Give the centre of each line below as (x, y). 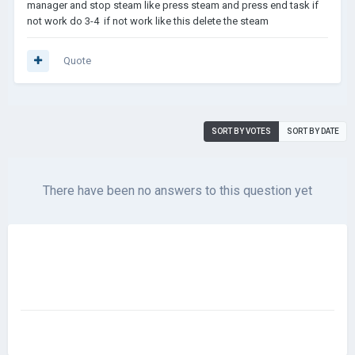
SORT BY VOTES (241, 131)
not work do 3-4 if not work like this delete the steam (149, 21)
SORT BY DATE (313, 131)
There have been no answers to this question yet (177, 191)
